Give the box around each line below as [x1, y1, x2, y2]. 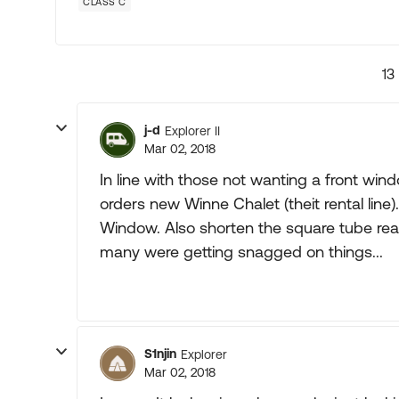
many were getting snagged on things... [100, 242, 383, 261]
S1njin [144, 346, 176, 361]
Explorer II [165, 123, 220, 138]
